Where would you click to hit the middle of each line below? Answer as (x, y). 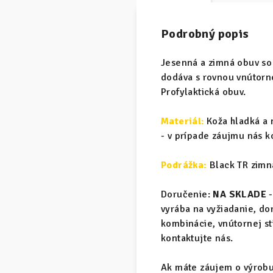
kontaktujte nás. (197, 238)
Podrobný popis (205, 34)
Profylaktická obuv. (204, 92)
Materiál (181, 121)
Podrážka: (184, 165)
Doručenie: (187, 194)
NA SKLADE (240, 194)
